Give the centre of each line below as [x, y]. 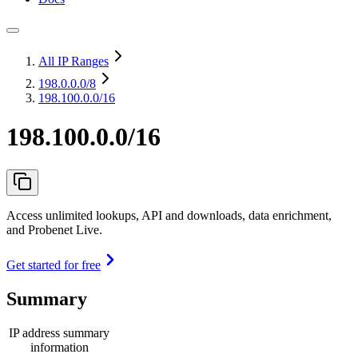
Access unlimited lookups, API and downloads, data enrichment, [169, 215]
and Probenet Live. [54, 229]
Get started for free [54, 265]
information [59, 347]
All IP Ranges [74, 61]
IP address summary [59, 332]
